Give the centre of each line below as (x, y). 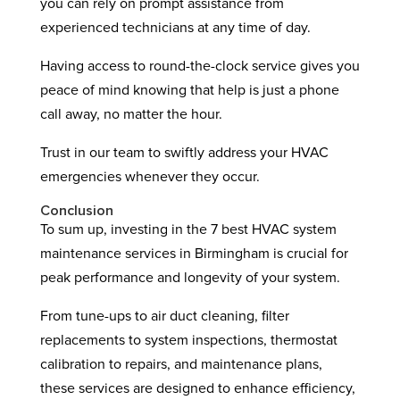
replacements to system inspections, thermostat (188, 340)
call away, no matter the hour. (131, 114)
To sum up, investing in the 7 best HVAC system (188, 229)
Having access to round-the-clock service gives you (200, 66)
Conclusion (76, 211)
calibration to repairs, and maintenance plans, (181, 364)
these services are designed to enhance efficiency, (197, 388)
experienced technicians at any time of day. (175, 28)
